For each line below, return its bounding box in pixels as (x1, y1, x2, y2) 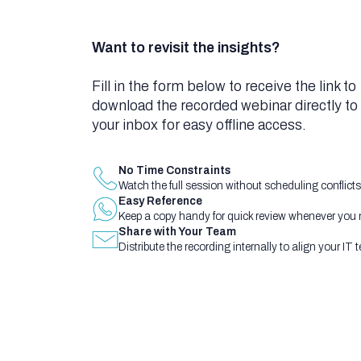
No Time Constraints (118, 164, 230, 177)
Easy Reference (118, 195, 202, 208)
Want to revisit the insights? (92, 39, 280, 56)
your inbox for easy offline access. (92, 116, 306, 133)
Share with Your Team (118, 226, 236, 239)
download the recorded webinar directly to (92, 97, 358, 114)
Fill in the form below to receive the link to (92, 77, 356, 94)
